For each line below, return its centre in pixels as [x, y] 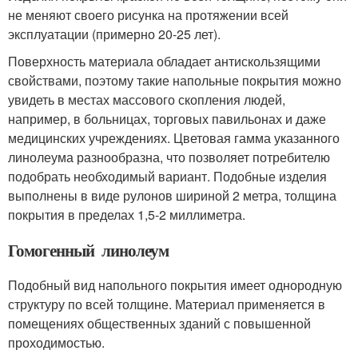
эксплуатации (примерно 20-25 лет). [114, 34]
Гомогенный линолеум [88, 251]
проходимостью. [56, 343]
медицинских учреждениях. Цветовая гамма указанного [174, 138]
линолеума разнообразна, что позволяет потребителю [169, 157]
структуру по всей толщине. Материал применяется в [167, 304]
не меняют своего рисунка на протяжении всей [148, 15]
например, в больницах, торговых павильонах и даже [167, 119]
